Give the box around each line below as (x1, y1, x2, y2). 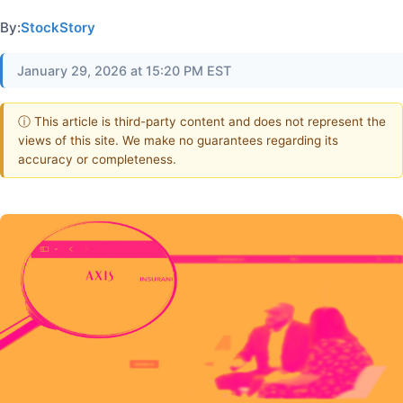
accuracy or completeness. (18, 151, 176, 166)
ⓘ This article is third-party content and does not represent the (18, 113, 386, 129)
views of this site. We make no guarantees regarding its (18, 132, 338, 148)
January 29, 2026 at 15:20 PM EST (17, 63, 231, 78)
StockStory (21, 19, 95, 36)
